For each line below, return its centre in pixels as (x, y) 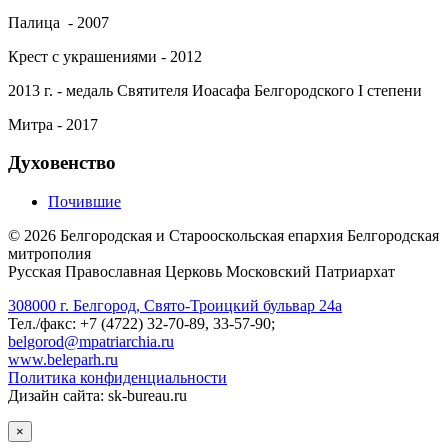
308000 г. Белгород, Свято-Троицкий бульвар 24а (175, 306)
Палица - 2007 (58, 22)
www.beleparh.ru (63, 360)
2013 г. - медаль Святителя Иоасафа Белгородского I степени (215, 90)
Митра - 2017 (53, 124)
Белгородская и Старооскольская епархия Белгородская (247, 236)
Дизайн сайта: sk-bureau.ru (97, 396)
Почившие (84, 202)
